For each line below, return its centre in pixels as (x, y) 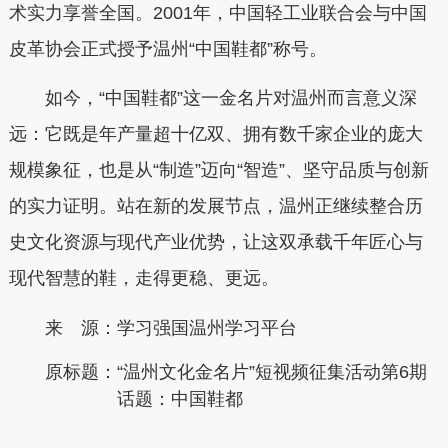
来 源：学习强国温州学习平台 (170, 327)
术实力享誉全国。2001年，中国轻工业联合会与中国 (217, 12)
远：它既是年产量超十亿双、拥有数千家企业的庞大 (215, 134)
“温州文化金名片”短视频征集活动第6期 (271, 372)
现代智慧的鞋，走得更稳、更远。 (143, 278)
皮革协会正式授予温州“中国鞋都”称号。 (167, 48)
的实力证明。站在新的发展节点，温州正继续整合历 (215, 206)
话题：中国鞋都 (179, 399)
